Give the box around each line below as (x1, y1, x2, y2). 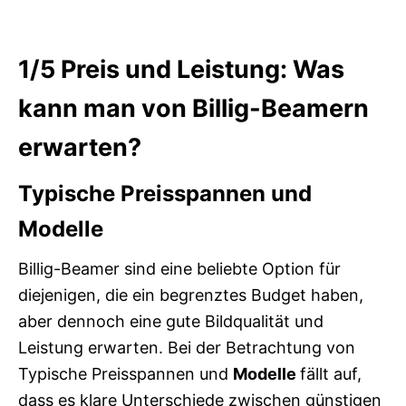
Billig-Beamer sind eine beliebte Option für (18, 259, 341, 279)
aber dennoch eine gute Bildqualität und (18, 312, 324, 332)
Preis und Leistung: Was (61, 54, 344, 85)
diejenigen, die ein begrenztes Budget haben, (18, 285, 363, 305)
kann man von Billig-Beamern (18, 93, 369, 124)
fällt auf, (300, 364, 362, 384)
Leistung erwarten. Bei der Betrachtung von (18, 338, 355, 358)
